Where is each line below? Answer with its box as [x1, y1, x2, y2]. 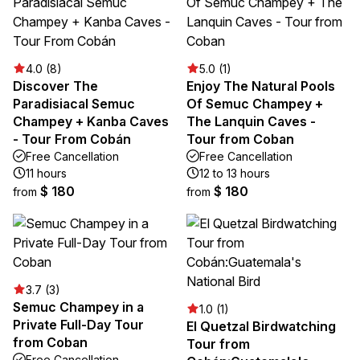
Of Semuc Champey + [186, 95, 323, 112]
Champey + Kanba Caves [13, 112, 169, 129]
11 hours [26, 166, 67, 180]
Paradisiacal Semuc [13, 95, 135, 112]
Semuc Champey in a [13, 298, 144, 315]
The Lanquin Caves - [186, 112, 316, 129]
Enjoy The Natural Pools [186, 77, 335, 94]
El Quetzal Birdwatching [186, 317, 336, 334]
